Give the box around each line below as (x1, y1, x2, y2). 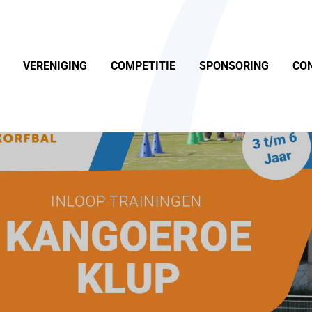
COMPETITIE (111, 59, 175, 72)
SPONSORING (199, 59, 269, 72)
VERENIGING (23, 59, 87, 72)
